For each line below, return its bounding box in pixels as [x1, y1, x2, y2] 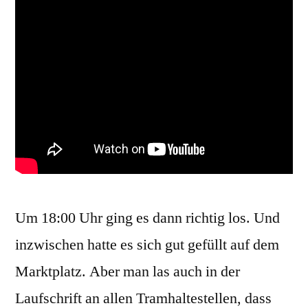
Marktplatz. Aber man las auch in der [15, 262, 240, 281]
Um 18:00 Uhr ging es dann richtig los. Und [15, 208, 280, 228]
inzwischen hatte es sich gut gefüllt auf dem [15, 235, 279, 254]
